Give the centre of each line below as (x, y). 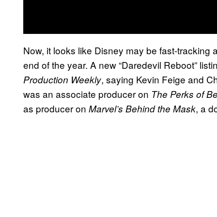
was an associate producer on (87, 93)
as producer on (56, 108)
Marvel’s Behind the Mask (142, 108)
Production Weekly (62, 79)
